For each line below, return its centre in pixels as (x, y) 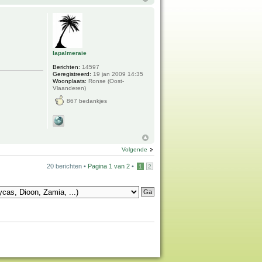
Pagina (98, 166)
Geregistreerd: (72, 74)
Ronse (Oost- (106, 81)
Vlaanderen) (70, 88)
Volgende (135, 150)
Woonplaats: (70, 81)
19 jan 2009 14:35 (118, 74)
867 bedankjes (87, 101)
